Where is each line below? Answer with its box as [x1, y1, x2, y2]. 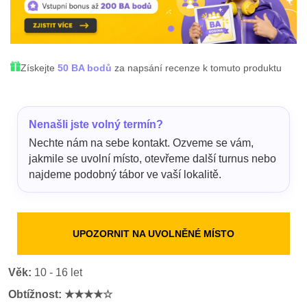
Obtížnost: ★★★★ [8, 288, 103, 300]
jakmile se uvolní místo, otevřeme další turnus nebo [29, 152, 276, 164]
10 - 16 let [31, 266, 82, 278]
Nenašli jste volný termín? [29, 118, 163, 130]
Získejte [21, 62, 58, 73]
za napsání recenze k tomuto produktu [112, 62, 282, 73]
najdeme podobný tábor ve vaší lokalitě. [29, 168, 221, 180]
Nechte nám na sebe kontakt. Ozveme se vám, [29, 136, 254, 149]
